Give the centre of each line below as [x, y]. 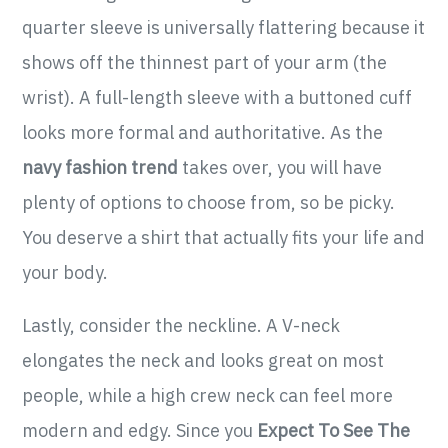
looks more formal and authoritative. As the [203, 133]
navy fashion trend [100, 168]
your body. [65, 273]
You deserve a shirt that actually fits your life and [224, 238]
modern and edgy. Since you [140, 431]
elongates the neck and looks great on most [203, 361]
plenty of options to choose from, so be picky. [209, 203]
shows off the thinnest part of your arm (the [205, 63]
